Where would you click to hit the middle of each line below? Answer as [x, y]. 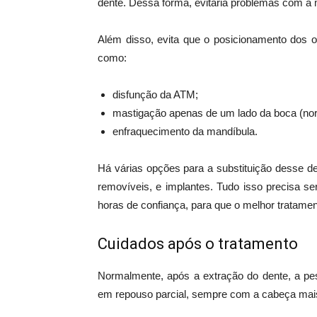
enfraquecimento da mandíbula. [185, 132]
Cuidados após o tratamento [198, 244]
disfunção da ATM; [155, 95]
